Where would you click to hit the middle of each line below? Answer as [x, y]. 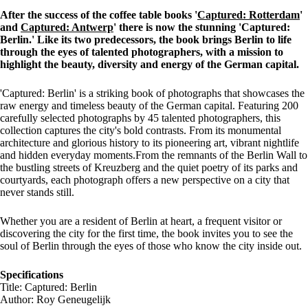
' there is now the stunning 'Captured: [202, 27]
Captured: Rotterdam [249, 14]
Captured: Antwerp [67, 27]
